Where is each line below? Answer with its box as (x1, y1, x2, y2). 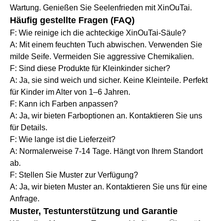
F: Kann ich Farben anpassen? (10, 100, 118, 109)
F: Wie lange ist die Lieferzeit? (10, 135, 115, 144)
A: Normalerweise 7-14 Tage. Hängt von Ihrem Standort (10, 147, 203, 156)
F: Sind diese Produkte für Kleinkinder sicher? (10, 64, 170, 73)
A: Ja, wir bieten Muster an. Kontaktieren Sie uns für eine (10, 183, 207, 191)
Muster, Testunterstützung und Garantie (10, 206, 178, 217)
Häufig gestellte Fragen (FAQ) (10, 15, 135, 26)
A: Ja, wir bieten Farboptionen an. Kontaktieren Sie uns (10, 111, 202, 120)
